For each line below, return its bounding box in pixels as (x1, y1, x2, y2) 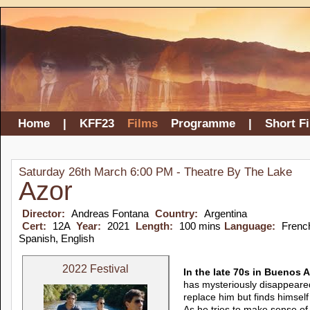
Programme (171, 117, 235, 130)
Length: (136, 220, 176, 232)
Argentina (204, 208, 247, 219)
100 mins (179, 220, 221, 232)
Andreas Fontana (71, 208, 152, 219)
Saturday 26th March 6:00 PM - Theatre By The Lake (19, 165, 292, 179)
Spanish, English (19, 232, 94, 244)
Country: (155, 208, 201, 219)
